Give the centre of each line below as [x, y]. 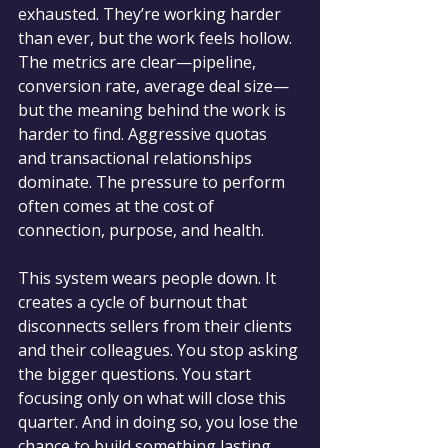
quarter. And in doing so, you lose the [160, 421]
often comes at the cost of [118, 205]
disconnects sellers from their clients [157, 325]
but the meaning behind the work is [154, 109]
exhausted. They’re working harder [151, 13]
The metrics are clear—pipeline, [139, 61]
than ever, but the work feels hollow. [157, 37]
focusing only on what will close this [154, 397]
